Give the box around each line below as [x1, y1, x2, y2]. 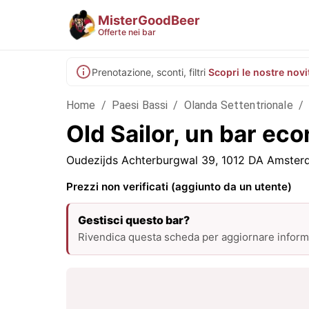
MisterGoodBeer [98, 12, 200, 28]
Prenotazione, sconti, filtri [92, 66, 206, 78]
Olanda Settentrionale [183, 99, 293, 112]
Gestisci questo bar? [78, 213, 190, 227]
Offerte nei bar [98, 26, 156, 37]
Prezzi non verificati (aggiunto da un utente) [66, 180, 292, 193]
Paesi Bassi [111, 99, 168, 112]
